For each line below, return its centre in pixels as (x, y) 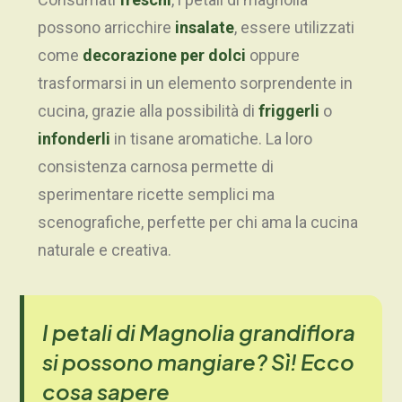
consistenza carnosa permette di (156, 167)
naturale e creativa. (105, 250)
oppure (273, 56)
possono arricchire (106, 28)
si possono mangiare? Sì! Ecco (198, 362)
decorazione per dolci (164, 56)
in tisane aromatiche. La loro (211, 139)
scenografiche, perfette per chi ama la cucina (198, 223)
